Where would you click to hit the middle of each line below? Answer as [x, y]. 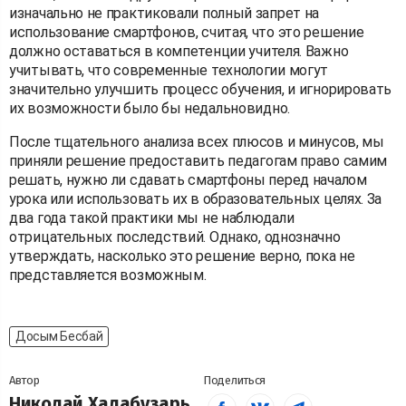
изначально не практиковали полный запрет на [164, 13]
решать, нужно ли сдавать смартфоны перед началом [188, 179]
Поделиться [234, 380]
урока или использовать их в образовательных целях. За [196, 198]
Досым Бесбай [59, 336]
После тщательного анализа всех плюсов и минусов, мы [197, 141]
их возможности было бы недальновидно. [150, 108]
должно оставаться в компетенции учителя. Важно [179, 51]
